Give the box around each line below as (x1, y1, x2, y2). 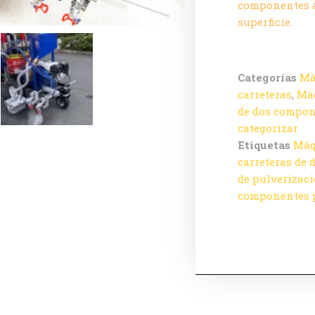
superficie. (238, 14, 292, 29)
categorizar (238, 120, 298, 135)
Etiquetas (238, 137, 290, 152)
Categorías (238, 70, 297, 84)
